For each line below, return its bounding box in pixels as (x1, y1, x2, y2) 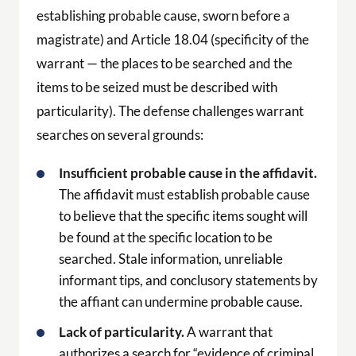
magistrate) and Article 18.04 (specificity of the (36, 30, 309, 48)
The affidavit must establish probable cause (58, 185, 310, 203)
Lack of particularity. (58, 323, 184, 341)
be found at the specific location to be (58, 228, 273, 246)
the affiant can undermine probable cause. (58, 292, 303, 310)
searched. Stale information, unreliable (58, 250, 283, 267)
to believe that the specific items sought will (58, 207, 308, 224)
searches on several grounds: (36, 126, 203, 143)
